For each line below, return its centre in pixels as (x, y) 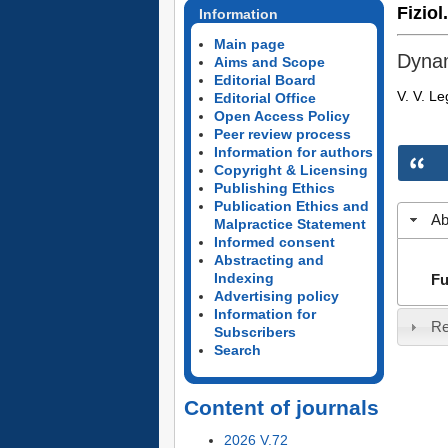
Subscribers (254, 332)
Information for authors (293, 152)
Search (237, 350)
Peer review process (282, 134)
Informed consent (274, 242)
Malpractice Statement (289, 224)
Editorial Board (264, 80)
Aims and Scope (269, 62)
